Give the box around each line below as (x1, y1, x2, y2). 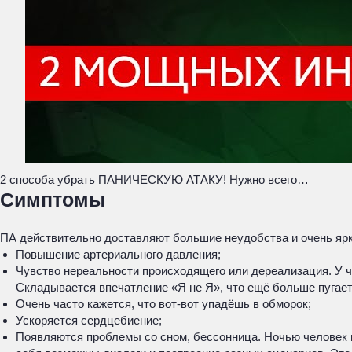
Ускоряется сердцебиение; (16, 313, 162, 327)
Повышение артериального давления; (16, 247, 221, 261)
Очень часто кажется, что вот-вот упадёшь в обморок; (16, 297, 311, 310)
